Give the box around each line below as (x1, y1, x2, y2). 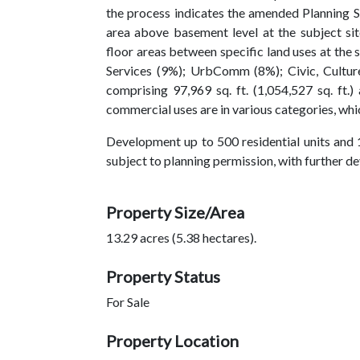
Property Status (106, 267, 220, 286)
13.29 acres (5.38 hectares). (106, 230, 256, 245)
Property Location (106, 331, 239, 350)
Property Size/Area (106, 202, 244, 222)
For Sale (106, 294, 149, 309)
